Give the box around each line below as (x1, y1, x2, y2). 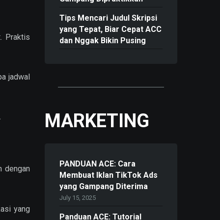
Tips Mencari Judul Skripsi (59, 13, 157, 23)
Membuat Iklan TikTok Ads (59, 170, 158, 180)
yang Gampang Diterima (59, 182, 148, 192)
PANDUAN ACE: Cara (59, 159, 136, 169)
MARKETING (45, 110, 149, 132)
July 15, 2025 (59, 194, 96, 202)
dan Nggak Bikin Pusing (59, 36, 146, 46)
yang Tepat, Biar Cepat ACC (59, 25, 162, 34)
